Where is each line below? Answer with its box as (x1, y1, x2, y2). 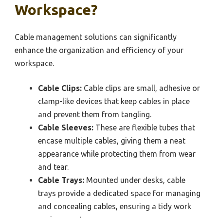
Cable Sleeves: (38, 123, 93, 132)
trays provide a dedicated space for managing (38, 188, 200, 198)
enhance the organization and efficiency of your (15, 45, 183, 54)
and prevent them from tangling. (38, 109, 151, 119)
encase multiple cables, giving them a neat (38, 136, 185, 145)
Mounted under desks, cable (84, 175, 185, 184)
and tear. (38, 162, 69, 171)
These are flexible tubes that (93, 123, 195, 132)
